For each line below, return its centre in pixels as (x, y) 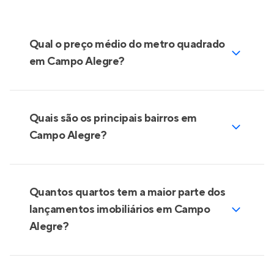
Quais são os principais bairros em (113, 118)
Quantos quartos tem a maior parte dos (128, 192)
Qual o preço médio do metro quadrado (127, 44)
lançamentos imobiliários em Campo (120, 209)
